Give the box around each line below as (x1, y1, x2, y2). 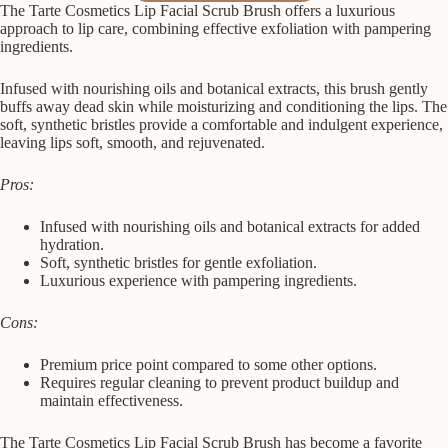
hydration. (40, 236, 104, 254)
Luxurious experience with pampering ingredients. (40, 272, 357, 290)
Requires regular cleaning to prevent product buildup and (40, 374, 399, 392)
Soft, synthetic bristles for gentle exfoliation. (40, 254, 317, 272)
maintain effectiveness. (40, 392, 183, 410)
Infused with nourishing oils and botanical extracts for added (40, 218, 420, 236)
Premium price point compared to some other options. (40, 356, 377, 374)
